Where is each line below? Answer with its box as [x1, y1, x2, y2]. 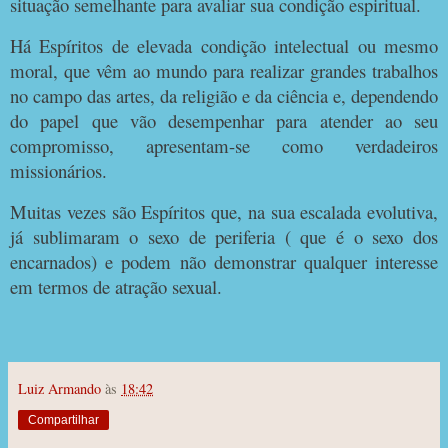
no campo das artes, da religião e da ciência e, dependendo [10, 83, 438, 109]
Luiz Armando [18, 378, 101, 398]
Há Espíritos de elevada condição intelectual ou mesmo [10, 33, 438, 59]
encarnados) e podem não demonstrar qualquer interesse [10, 249, 438, 274]
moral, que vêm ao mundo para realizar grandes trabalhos [10, 58, 438, 84]
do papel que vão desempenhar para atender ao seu [10, 108, 438, 134]
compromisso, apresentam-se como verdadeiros [10, 133, 438, 159]
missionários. [10, 158, 107, 184]
